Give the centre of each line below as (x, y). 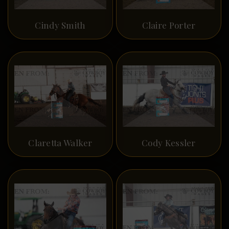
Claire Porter (169, 25)
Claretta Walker (60, 143)
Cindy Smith (60, 25)
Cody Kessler (169, 143)
